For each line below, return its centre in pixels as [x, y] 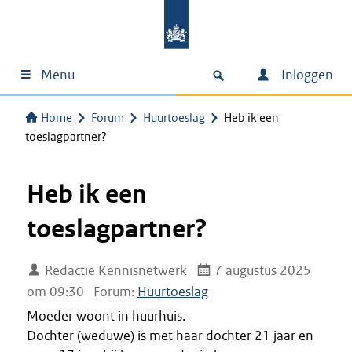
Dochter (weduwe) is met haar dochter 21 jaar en [170, 335]
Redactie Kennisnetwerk [115, 270]
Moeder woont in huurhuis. [106, 316]
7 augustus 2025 [262, 270]
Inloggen [306, 75]
